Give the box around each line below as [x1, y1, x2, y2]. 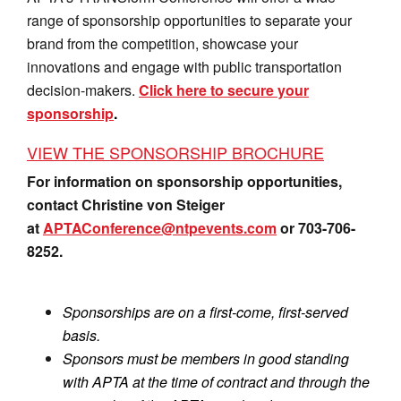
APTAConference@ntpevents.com [43, 217, 277, 238]
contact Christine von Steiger [27, 193, 225, 215]
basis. [63, 324, 100, 346]
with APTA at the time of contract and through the [63, 371, 370, 392]
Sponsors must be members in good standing [63, 347, 349, 369]
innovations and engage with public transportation [27, 55, 342, 77]
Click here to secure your [139, 79, 309, 100]
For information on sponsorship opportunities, [27, 170, 342, 192]
